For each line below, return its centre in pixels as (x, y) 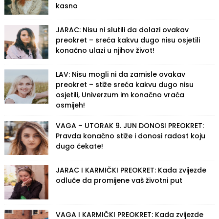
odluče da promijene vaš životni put (119, 180)
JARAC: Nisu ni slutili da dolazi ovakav (122, 30)
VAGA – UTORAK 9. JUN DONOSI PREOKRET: (130, 125)
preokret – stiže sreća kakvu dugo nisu (124, 84)
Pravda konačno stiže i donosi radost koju (130, 136)
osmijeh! (70, 105)
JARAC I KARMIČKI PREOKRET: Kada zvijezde (131, 170)
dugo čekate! (79, 146)
